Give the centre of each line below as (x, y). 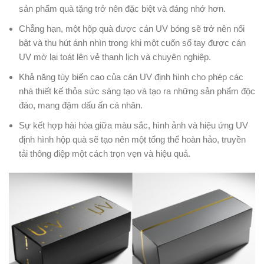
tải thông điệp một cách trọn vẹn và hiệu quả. (105, 154)
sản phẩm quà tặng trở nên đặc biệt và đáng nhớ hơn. (122, 9)
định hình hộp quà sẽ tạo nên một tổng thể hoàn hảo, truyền (132, 140)
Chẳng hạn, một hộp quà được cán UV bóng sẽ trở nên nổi (132, 29)
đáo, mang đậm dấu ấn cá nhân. (81, 105)
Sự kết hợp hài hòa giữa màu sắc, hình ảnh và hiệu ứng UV (133, 126)
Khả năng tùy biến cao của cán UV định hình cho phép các (131, 77)
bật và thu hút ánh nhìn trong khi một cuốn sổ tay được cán (132, 43)
